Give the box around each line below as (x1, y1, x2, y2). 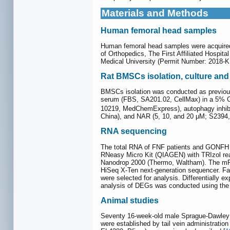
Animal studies (101, 196, 159, 205)
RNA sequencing (101, 127, 167, 136)
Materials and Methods (102, 8, 208, 19)
